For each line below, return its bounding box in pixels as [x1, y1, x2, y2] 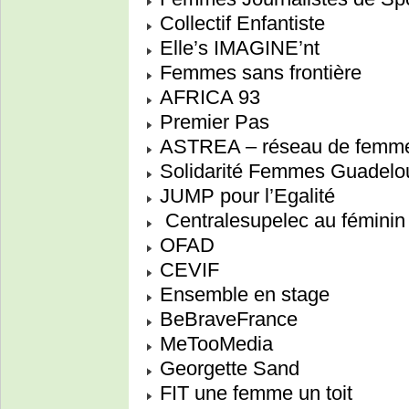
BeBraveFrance [154, 308, 298, 331]
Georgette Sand [154, 357, 299, 381]
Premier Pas [154, 110, 269, 134]
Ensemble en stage [154, 283, 330, 307]
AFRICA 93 [154, 86, 260, 110]
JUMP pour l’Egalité [154, 184, 335, 208]
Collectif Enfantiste [154, 12, 325, 36]
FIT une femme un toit [154, 382, 352, 405]
